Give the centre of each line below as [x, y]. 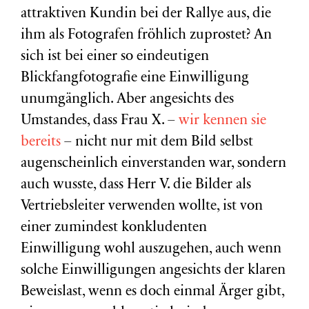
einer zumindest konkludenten [114, 228]
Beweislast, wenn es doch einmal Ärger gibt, [152, 292]
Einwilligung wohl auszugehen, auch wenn [151, 249]
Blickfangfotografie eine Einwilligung [135, 78]
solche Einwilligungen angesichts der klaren [153, 271]
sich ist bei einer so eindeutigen [115, 57]
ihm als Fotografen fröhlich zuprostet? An [146, 36]
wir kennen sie [222, 121]
